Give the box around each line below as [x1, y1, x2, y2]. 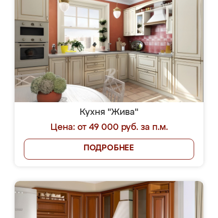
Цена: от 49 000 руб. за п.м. [50, 123, 168, 132]
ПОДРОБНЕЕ [83, 145, 135, 152]
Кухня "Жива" [80, 108, 138, 117]
